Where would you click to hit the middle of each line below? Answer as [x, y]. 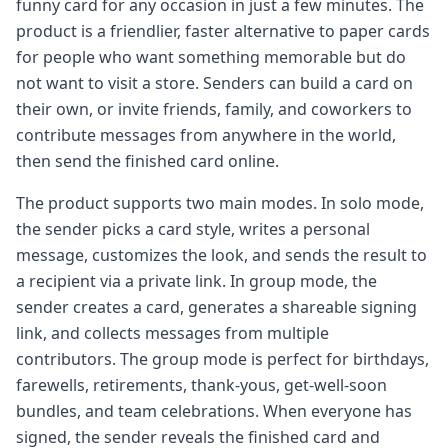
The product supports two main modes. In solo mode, [220, 202]
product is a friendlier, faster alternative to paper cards [223, 30]
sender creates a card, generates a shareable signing [216, 306]
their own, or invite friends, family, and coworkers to [214, 108]
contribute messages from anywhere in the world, [206, 134]
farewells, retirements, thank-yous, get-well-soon [201, 384]
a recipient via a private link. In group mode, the [196, 280]
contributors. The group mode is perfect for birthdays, [222, 358]
